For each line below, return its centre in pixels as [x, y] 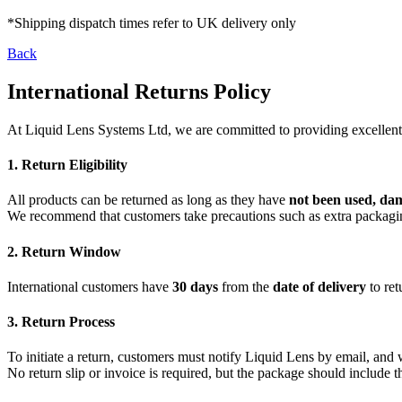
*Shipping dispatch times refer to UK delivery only [152, 23]
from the [245, 286]
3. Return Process [61, 322]
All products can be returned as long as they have [148, 200]
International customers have [90, 286]
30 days [195, 286]
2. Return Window [64, 251]
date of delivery [319, 286]
